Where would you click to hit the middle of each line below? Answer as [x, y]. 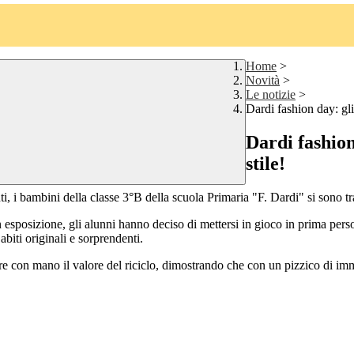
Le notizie [271, 95]
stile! [265, 164]
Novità [263, 81]
